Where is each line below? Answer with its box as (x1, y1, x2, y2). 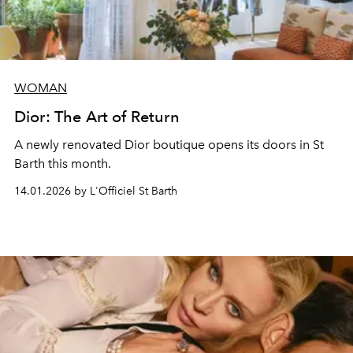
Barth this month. (14, 155, 114, 171)
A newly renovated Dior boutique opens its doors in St (14, 136, 324, 152)
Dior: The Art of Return (14, 106, 180, 126)
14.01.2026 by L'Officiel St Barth (14, 184, 177, 198)
